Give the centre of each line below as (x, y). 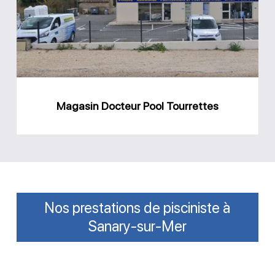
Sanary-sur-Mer (137, 226)
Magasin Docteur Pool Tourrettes (137, 106)
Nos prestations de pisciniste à (137, 208)
